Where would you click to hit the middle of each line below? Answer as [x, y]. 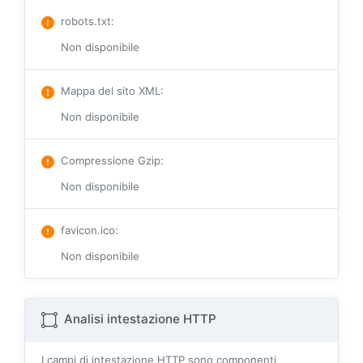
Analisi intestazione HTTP [139, 319]
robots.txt [86, 21]
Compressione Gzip [111, 161]
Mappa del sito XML [111, 91]
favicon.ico [88, 231]
